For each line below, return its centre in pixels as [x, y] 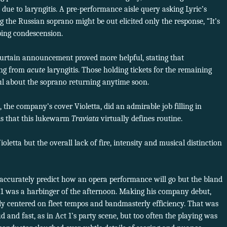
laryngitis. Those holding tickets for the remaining [129, 70]
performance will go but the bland [166, 180]
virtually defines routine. [141, 119]
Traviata [85, 119]
